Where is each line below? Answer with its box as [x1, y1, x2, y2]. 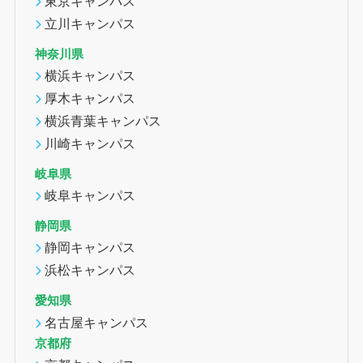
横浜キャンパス [45, 67, 136, 83]
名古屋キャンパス [45, 314, 149, 330]
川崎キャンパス [45, 136, 136, 151]
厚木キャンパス [45, 90, 136, 105]
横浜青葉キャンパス [45, 113, 162, 128]
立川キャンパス [45, 15, 136, 31]
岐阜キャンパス [45, 188, 136, 203]
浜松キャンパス [45, 263, 136, 278]
